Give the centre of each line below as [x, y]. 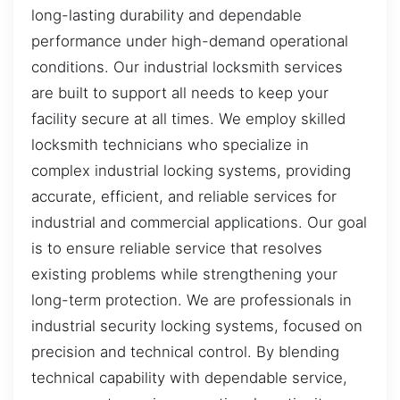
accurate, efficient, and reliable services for [184, 197]
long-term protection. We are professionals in [192, 300]
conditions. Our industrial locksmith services [187, 67]
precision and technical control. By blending [185, 352]
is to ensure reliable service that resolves [177, 249]
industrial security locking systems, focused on [197, 326]
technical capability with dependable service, [189, 378]
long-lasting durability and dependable [167, 16]
